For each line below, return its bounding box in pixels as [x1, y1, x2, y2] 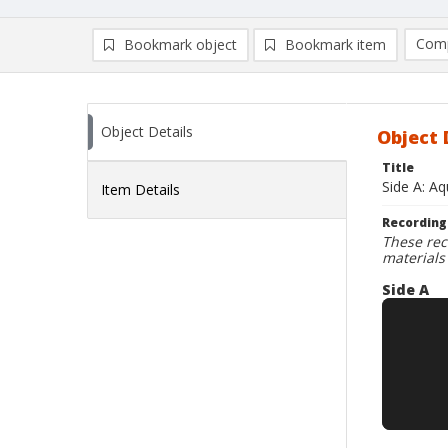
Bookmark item [285, 35, 386, 54]
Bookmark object [124, 35, 237, 54]
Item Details [101, 180, 180, 199]
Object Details [101, 122, 193, 141]
